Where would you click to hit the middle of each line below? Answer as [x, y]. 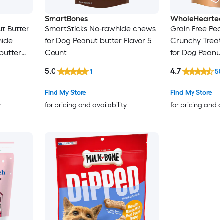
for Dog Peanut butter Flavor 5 [98, 41]
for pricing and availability [85, 105]
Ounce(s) [186, 64]
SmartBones [66, 19]
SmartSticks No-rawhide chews [100, 29]
